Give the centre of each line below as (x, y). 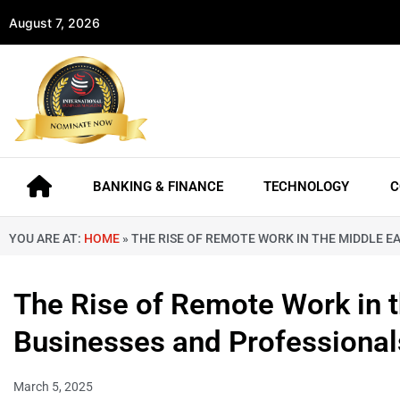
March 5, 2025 (53, 387)
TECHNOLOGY (307, 187)
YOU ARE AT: (46, 239)
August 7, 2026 (54, 22)
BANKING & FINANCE (158, 187)
